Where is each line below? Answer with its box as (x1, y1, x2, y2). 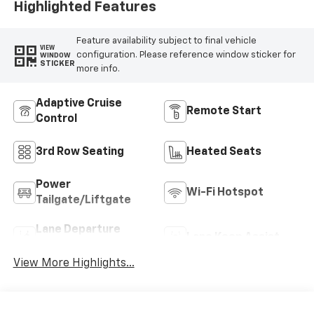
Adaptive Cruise (35, 97, 122, 109)
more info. (76, 64, 120, 74)
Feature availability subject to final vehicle (76, 36, 257, 46)
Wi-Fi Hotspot (186, 186, 264, 198)
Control (35, 113, 77, 125)
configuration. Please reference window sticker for (76, 50, 296, 60)
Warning (35, 239, 80, 251)
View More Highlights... (13, 257, 135, 269)
